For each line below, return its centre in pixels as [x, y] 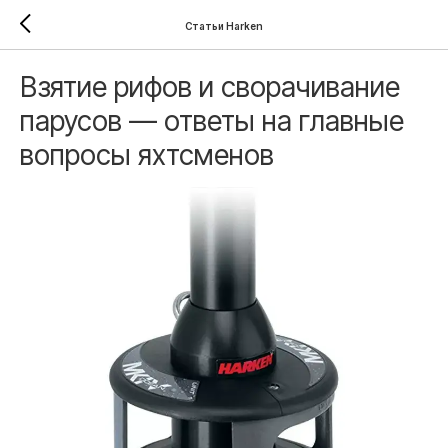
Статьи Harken [224, 25]
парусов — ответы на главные [212, 121]
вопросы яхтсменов [147, 155]
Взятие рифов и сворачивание [210, 87]
